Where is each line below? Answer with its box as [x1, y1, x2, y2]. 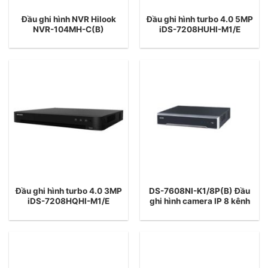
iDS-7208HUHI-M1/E [159, 24, 240, 34]
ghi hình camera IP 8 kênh [149, 196, 250, 206]
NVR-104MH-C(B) [33, 24, 104, 34]
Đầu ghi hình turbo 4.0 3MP [15, 186, 122, 196]
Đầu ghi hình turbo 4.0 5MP [146, 14, 253, 24]
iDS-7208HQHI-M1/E [28, 196, 109, 206]
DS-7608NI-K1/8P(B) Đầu [149, 186, 250, 196]
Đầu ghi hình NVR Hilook [21, 14, 116, 24]
